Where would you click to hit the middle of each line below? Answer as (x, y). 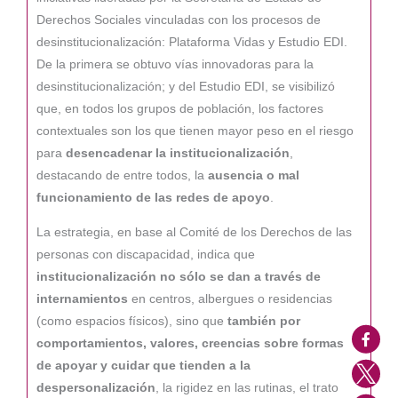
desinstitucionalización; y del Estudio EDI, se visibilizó (186, 87)
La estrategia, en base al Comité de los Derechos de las (194, 232)
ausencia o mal (254, 176)
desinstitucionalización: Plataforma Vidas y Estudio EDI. (192, 43)
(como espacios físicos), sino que (132, 321)
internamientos (84, 298)
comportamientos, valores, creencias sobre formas (190, 343)
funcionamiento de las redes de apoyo (153, 198)
